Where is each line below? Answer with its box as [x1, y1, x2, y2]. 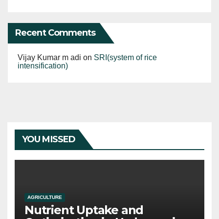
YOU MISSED [22, 133, 75, 145]
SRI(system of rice [94, 53, 157, 62]
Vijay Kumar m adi [18, 53, 81, 62]
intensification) [18, 61, 68, 70]
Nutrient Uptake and [24, 202, 144, 217]
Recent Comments [15, 27, 96, 38]
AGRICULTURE [27, 194, 62, 200]
